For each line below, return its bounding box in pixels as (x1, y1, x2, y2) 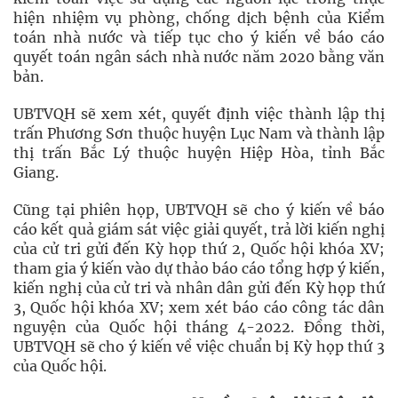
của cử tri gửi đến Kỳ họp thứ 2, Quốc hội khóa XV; (13, 239, 385, 258)
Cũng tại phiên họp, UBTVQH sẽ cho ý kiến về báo (13, 200, 385, 219)
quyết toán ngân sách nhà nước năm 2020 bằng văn (13, 47, 385, 66)
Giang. (13, 163, 59, 181)
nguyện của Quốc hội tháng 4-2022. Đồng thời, (13, 317, 385, 336)
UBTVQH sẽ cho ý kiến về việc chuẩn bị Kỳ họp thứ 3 (13, 337, 385, 355)
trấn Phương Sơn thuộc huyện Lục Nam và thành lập (13, 123, 385, 142)
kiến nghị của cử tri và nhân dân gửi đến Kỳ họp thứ (13, 278, 385, 297)
